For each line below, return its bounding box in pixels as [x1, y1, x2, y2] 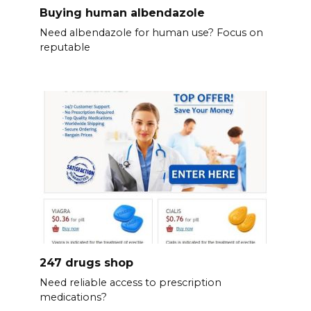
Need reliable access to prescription [39, 276, 221, 289]
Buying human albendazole [39, 6, 205, 19]
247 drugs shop [39, 255, 133, 269]
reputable [39, 41, 90, 54]
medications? [39, 291, 107, 304]
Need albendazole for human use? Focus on [39, 26, 263, 40]
